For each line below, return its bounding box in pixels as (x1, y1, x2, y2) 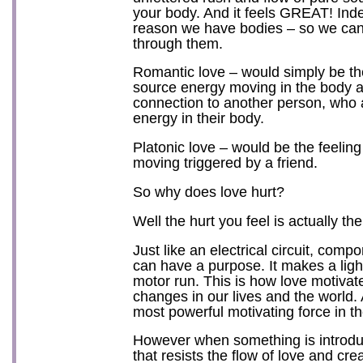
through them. (133, 34, 223, 52)
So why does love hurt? (133, 182, 284, 200)
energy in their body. (133, 109, 264, 127)
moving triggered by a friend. (133, 154, 318, 172)
